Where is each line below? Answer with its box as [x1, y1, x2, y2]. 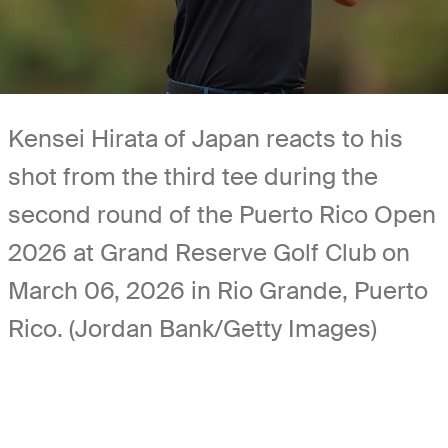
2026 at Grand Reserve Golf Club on [8, 236, 410, 268]
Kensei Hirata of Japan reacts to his [8, 122, 403, 154]
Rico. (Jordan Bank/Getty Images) [8, 312, 377, 344]
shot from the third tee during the [8, 160, 378, 192]
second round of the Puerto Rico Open [8, 198, 436, 230]
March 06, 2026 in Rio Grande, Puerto [8, 274, 428, 306]
